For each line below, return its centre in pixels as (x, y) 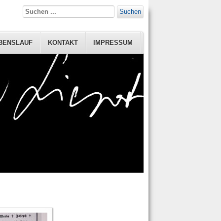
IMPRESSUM (113, 43)
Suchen (130, 12)
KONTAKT (63, 43)
